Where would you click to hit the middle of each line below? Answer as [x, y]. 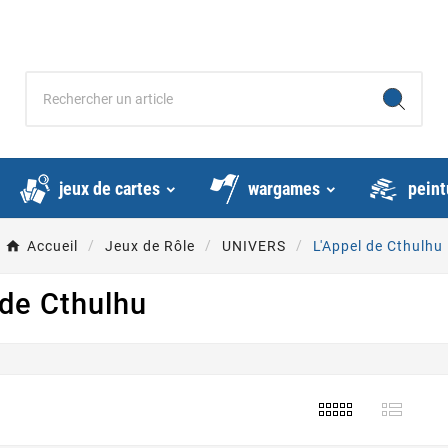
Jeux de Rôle [150, 246]
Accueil [52, 246]
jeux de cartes [109, 189]
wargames [284, 189]
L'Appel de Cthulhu [378, 246]
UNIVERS [254, 246]
